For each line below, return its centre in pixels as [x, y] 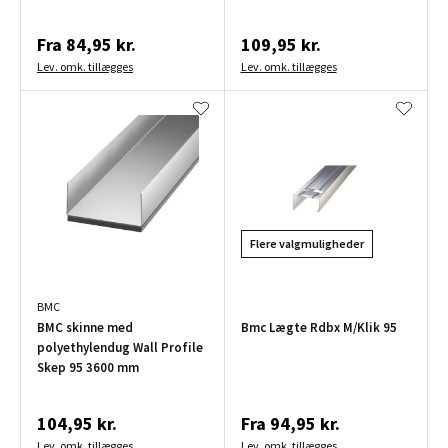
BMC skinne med [85, 328]
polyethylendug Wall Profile [120, 348]
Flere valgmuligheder [306, 244]
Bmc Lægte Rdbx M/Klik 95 [318, 328]
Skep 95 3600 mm [88, 368]
